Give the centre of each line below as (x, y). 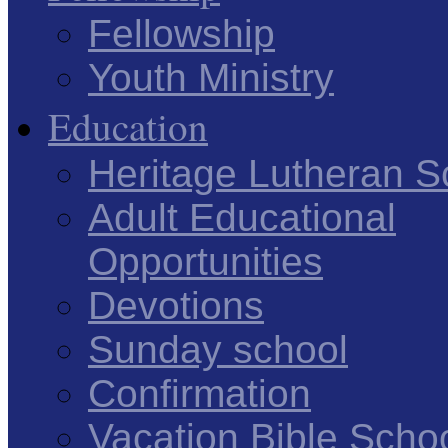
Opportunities (205, 261)
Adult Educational (242, 217)
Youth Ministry (211, 77)
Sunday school (218, 349)
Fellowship (181, 33)
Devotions (176, 305)
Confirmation (199, 393)
